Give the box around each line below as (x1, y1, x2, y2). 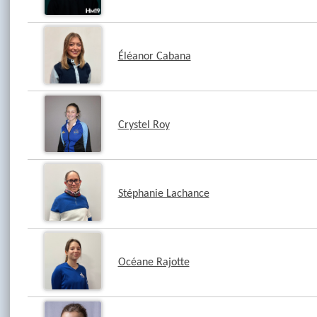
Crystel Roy (117, 120, 170, 131)
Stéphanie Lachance (117, 188, 209, 200)
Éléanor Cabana (117, 51, 191, 62)
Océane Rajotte (117, 257, 190, 268)
